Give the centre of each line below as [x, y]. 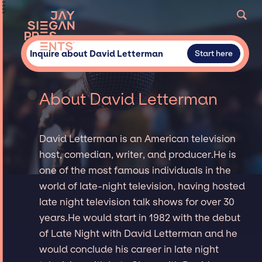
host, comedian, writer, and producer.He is [138, 154]
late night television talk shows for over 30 [137, 201]
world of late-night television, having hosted [142, 186]
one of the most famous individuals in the [135, 170]
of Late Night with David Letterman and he [139, 233]
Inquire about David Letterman [96, 54]
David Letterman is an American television [138, 138]
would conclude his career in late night [129, 249]
